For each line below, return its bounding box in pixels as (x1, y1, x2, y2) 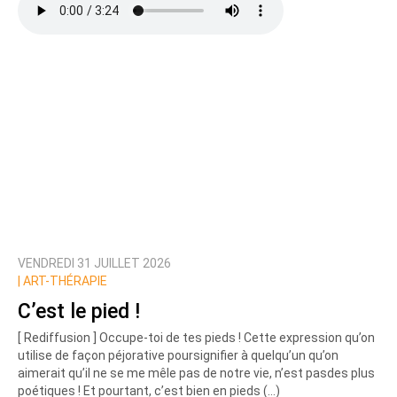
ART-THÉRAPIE (20, 274, 107, 289)
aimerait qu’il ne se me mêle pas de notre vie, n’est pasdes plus (18, 366, 375, 381)
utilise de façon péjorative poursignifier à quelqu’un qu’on (18, 348, 339, 363)
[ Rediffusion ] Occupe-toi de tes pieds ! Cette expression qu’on (18, 331, 375, 346)
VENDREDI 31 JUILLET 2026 (18, 256, 171, 271)
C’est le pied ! (18, 299, 140, 323)
